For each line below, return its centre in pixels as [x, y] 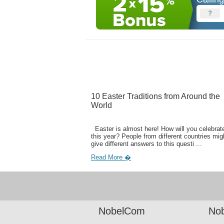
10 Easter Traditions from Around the [155, 96]
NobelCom [122, 211]
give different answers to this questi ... [146, 144]
